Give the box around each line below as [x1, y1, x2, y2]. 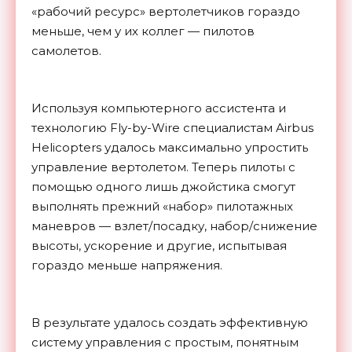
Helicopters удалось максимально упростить [31, 139, 308, 155]
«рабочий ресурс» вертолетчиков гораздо [31, 3, 300, 19]
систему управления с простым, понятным [31, 334, 299, 350]
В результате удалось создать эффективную [31, 314, 308, 330]
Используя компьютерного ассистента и [31, 100, 286, 115]
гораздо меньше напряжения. [31, 257, 222, 273]
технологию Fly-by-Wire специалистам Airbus [31, 119, 313, 135]
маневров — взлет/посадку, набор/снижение [31, 218, 317, 233]
